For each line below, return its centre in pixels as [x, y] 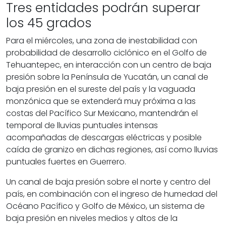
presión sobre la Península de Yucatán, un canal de [107, 77]
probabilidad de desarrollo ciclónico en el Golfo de [106, 53]
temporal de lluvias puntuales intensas [82, 126]
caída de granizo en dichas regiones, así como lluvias [112, 150]
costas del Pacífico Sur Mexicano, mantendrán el [102, 114]
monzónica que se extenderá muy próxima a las [101, 101]
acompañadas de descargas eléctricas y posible [104, 138]
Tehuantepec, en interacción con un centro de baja [109, 65]
